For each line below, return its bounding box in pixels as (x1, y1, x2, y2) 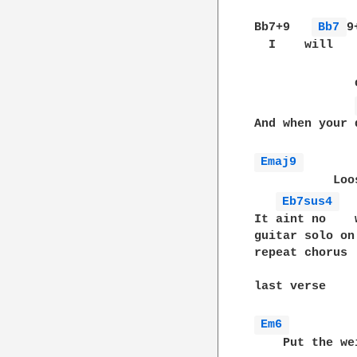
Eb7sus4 (281, 194, 339, 209)
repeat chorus (254, 246, 348, 260)
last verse (254, 280, 327, 293)
